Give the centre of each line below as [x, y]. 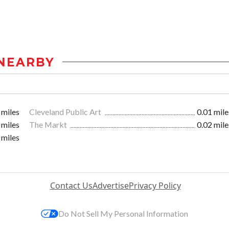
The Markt [49, 124]
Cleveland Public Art [66, 111]
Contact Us [71, 185]
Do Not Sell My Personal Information [123, 213]
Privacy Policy [155, 185]
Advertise [110, 185]
